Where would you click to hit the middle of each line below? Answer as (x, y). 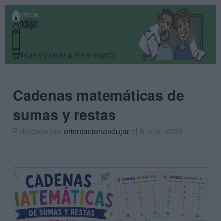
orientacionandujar (96, 131)
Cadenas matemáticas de (98, 95)
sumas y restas (64, 115)
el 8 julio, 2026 (157, 131)
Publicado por (38, 131)
